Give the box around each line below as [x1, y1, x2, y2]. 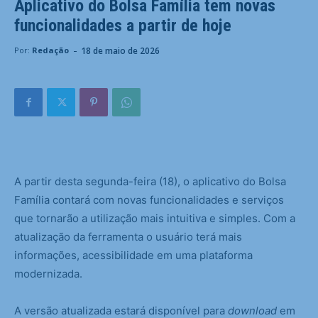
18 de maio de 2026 [81, 44, 160, 57]
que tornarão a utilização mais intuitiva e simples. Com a [14, 212, 295, 226]
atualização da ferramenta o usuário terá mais [14, 230, 242, 244]
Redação [32, 45, 69, 56]
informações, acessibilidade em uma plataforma [14, 248, 253, 263]
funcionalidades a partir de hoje [14, 16, 231, 36]
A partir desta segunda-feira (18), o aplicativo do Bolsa [14, 175, 286, 189]
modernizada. [14, 267, 82, 281]
